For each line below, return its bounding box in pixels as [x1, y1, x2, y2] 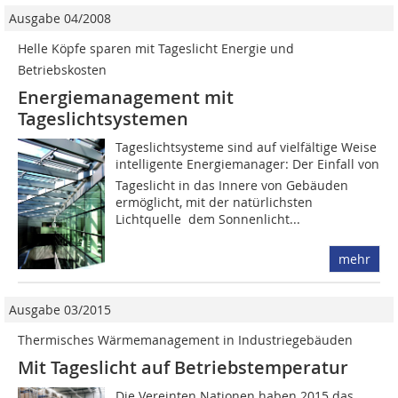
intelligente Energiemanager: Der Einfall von [115, 155, 380, 173]
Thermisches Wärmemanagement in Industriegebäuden [18, 331, 353, 349]
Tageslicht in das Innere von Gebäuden [115, 177, 349, 195]
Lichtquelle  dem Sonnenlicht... [115, 211, 301, 228]
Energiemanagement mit [18, 85, 234, 110]
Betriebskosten [18, 61, 107, 79]
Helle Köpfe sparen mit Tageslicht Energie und [18, 40, 294, 58]
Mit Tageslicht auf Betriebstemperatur [18, 355, 348, 380]
